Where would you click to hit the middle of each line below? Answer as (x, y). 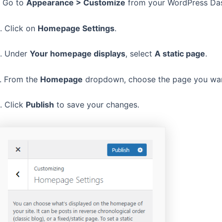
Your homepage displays (78, 54)
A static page (180, 54)
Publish (40, 105)
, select (140, 54)
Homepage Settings (76, 28)
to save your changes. (97, 105)
